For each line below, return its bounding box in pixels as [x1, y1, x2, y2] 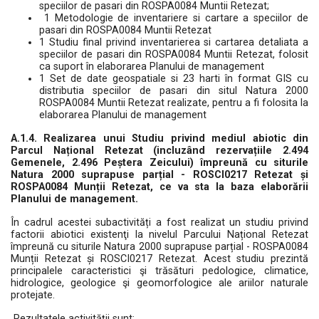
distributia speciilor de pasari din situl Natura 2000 [39, 85, 308, 97]
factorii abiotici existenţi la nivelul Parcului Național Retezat [11, 229, 308, 241]
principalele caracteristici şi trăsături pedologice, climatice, [11, 265, 308, 277]
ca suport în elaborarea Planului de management [39, 61, 264, 73]
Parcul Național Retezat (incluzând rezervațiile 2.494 [11, 145, 308, 157]
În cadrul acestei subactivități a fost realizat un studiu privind [11, 216, 308, 229]
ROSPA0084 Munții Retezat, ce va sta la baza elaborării [11, 181, 308, 193]
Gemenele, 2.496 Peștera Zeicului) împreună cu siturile [11, 157, 308, 169]
